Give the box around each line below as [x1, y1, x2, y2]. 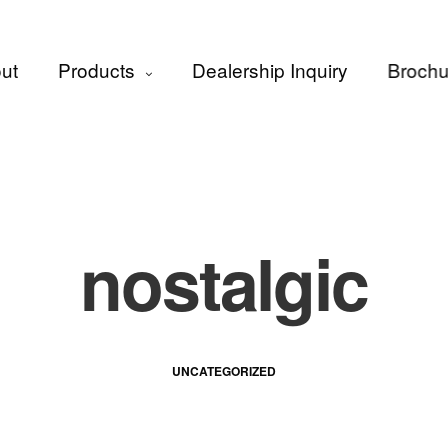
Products [57, 55, 135, 83]
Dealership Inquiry [191, 55, 348, 83]
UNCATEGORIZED [172, 362, 276, 381]
